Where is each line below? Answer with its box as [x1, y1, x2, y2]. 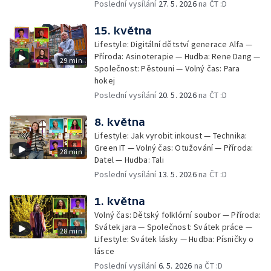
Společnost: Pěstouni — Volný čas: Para [94, 63, 240, 74]
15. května [94, 24, 152, 37]
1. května [94, 195, 145, 207]
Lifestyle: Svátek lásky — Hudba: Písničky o [94, 233, 254, 244]
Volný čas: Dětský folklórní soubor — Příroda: [94, 209, 261, 220]
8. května [94, 116, 145, 128]
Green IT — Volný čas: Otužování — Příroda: [94, 142, 253, 153]
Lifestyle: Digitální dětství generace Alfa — [94, 39, 252, 50]
